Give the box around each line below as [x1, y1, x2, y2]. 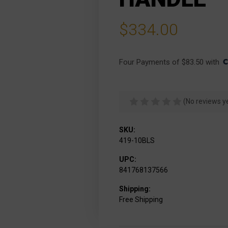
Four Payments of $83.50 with [119, 58, 221, 67]
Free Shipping [119, 195, 163, 204]
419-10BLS [119, 136, 155, 145]
